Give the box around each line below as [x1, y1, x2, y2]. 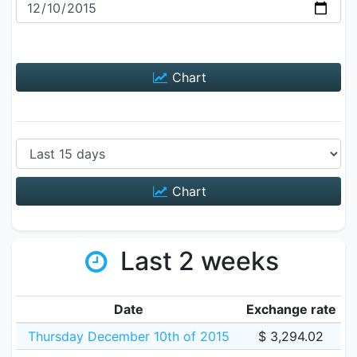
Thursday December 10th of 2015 [27, 328, 229, 344]
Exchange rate [245, 301, 336, 317]
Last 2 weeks [113, 245, 279, 277]
